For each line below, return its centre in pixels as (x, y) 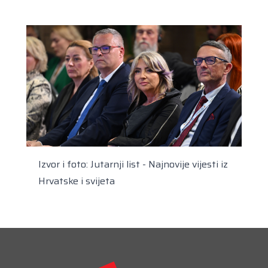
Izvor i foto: (64, 164)
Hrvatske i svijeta (77, 181)
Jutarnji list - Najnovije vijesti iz (159, 164)
